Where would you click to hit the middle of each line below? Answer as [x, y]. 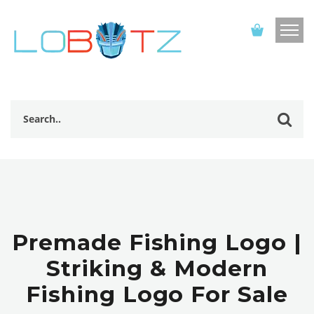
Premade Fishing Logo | [157, 242]
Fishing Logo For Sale [157, 294]
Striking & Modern [157, 268]
